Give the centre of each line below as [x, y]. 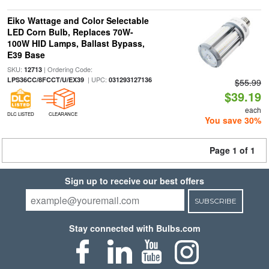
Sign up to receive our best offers [134, 181]
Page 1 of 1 [232, 150]
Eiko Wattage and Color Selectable [78, 20]
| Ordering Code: [67, 69]
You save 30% [233, 120]
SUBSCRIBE [215, 201]
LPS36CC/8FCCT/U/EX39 [45, 80]
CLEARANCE [63, 114]
